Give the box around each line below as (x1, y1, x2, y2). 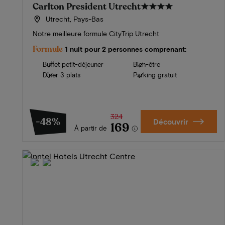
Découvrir (153, 117, 189, 127)
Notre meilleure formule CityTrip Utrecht (33, 29, 159, 38)
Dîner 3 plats (43, 71, 80, 79)
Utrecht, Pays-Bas (43, 15, 103, 24)
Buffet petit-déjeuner (43, 60, 103, 69)
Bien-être (133, 60, 161, 69)
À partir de (74, 124, 106, 133)
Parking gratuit (133, 71, 177, 79)
